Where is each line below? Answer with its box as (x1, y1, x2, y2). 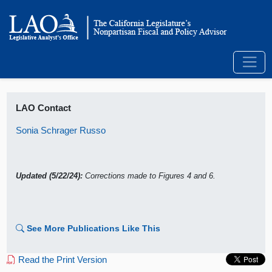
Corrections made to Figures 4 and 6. (83, 171, 216, 181)
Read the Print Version (16, 254, 107, 265)
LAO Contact (16, 103, 72, 114)
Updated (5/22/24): (16, 171, 83, 181)
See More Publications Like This (27, 223, 161, 234)
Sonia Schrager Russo (16, 125, 106, 136)
